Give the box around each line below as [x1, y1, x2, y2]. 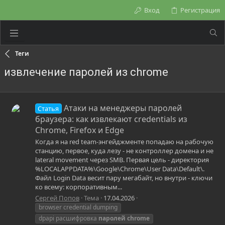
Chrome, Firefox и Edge [35, 125, 124, 136]
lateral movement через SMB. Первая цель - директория [35, 155, 209, 165]
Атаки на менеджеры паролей [63, 102, 182, 114]
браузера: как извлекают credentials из [35, 114, 187, 125]
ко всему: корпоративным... [35, 182, 122, 192]
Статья [38, 104, 59, 114]
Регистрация [180, 6, 220, 15]
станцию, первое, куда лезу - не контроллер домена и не [35, 146, 213, 156]
